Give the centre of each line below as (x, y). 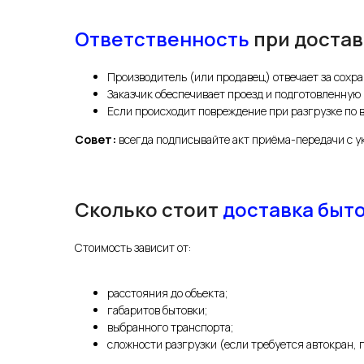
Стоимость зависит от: (133, 248)
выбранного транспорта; (170, 327)
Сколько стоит (149, 210)
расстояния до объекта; (167, 293)
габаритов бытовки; (157, 310)
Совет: (95, 140)
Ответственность (162, 39)
